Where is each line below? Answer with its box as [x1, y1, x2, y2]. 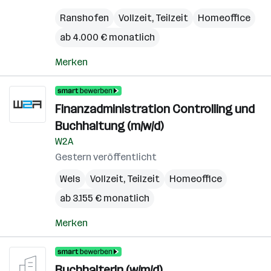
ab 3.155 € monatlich [60, 192, 149, 204]
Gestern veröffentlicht [55, 151, 157, 163]
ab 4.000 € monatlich [60, 31, 155, 43]
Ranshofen [60, 12, 109, 24]
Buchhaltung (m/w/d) [55, 119, 163, 133]
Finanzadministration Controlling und [55, 102, 255, 116]
